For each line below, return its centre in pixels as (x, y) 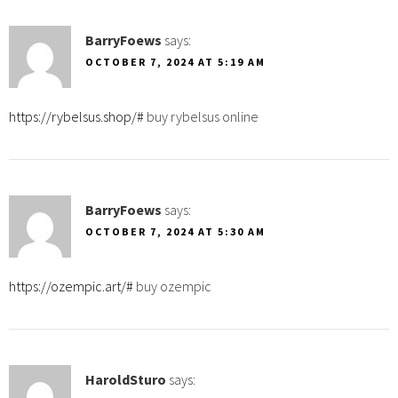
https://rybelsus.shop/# (76, 116)
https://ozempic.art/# (71, 286)
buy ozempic (172, 286)
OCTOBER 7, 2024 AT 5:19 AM (175, 61)
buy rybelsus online (201, 116)
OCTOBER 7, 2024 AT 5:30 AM (175, 231)
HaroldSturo (126, 379)
